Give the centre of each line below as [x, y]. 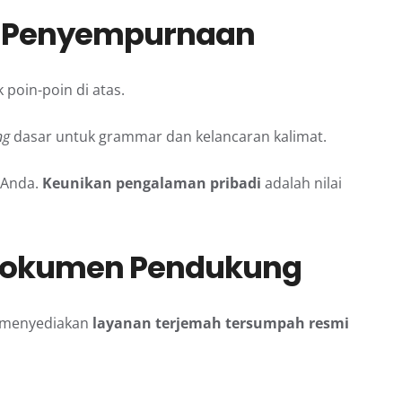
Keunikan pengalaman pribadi [152, 184]
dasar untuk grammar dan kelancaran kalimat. [168, 137]
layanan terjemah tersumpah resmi [221, 323]
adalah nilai [301, 184]
